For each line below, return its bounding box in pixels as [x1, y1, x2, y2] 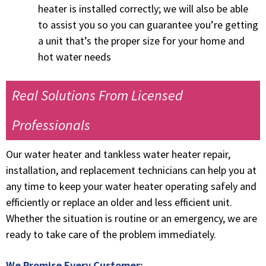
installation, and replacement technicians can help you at [6, 163, 256, 177]
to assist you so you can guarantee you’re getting [38, 17, 258, 31]
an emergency [161, 211, 223, 225]
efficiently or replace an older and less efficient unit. [6, 195, 232, 209]
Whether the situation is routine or [6, 211, 161, 225]
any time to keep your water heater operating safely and [6, 179, 256, 193]
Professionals [12, 115, 90, 134]
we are [225, 211, 257, 225]
